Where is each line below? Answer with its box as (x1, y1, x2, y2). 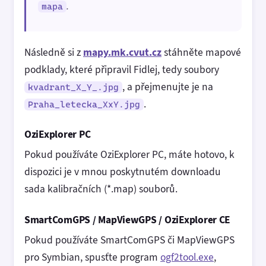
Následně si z (24, 45, 83, 59)
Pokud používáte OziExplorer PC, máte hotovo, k (24, 147, 235, 162)
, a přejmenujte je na (122, 79, 213, 94)
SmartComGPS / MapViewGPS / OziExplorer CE (24, 212, 231, 227)
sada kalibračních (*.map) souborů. (24, 182, 178, 197)
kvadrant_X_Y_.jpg (28, 81, 119, 93)
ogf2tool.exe (160, 250, 214, 265)
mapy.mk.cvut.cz (83, 45, 161, 59)
